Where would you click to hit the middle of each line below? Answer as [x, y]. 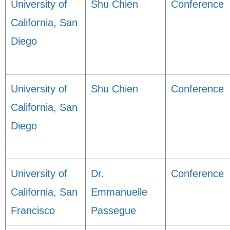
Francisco [33, 210]
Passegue [113, 210]
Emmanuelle [119, 192]
